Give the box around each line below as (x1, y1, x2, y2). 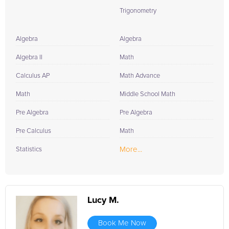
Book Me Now (98, 219, 146, 227)
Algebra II (16, 54, 42, 61)
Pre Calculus (16, 128, 51, 134)
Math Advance (120, 73, 160, 79)
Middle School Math (120, 91, 175, 98)
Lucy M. (87, 196, 119, 205)
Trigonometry (120, 8, 156, 14)
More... (120, 146, 142, 153)
